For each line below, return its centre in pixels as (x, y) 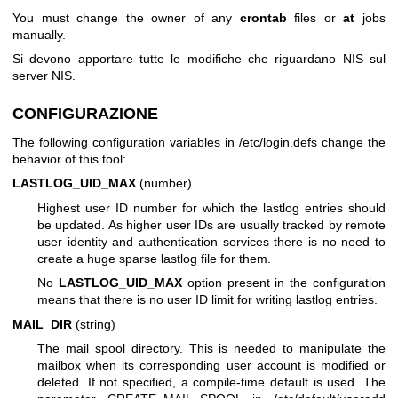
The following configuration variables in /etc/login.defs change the (199, 142)
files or (315, 18)
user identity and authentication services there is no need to (211, 241)
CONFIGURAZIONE (85, 114)
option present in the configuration (284, 283)
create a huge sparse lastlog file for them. (154, 258)
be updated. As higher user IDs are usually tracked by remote (211, 224)
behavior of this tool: (69, 159)
